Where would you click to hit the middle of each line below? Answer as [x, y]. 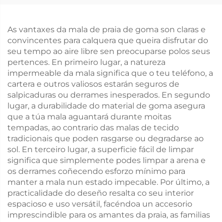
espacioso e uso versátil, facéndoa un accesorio [100, 204]
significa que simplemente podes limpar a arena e [107, 160]
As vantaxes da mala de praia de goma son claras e [107, 29]
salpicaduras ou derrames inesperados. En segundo [109, 95]
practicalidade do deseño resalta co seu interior [101, 193]
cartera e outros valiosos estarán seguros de [93, 84]
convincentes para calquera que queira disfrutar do [108, 40]
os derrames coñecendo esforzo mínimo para [96, 171]
